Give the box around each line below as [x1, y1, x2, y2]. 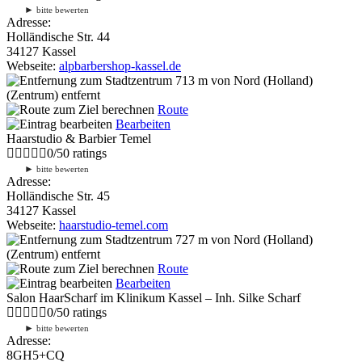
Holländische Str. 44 [6, 29, 110, 44]
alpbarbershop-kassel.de [59, 58, 181, 73]
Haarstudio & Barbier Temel [6, 131, 151, 145]
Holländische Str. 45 [6, 188, 110, 203]
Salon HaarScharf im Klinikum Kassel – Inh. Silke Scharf [6, 290, 301, 305]
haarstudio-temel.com [59, 217, 168, 232]
